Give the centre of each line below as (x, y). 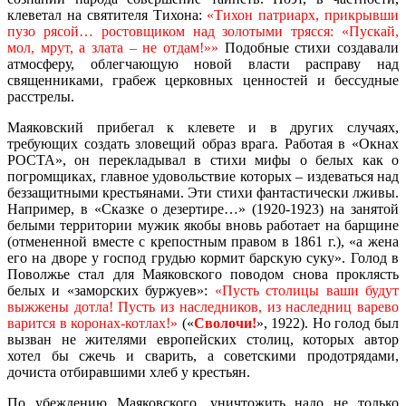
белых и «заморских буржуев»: (111, 290)
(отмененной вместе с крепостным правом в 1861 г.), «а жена (203, 241)
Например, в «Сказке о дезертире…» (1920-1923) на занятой (203, 208)
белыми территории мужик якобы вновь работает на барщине (203, 225)
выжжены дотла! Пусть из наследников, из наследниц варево (203, 306)
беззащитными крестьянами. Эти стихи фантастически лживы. (203, 192)
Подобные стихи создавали (312, 47)
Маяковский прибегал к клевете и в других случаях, (203, 127)
